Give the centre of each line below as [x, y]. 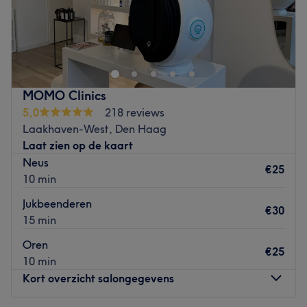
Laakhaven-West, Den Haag [95, 128]
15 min [39, 220]
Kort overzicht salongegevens [98, 278]
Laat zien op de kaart [78, 145]
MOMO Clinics [64, 95]
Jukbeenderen [57, 203]
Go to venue [153, 26]
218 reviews [135, 112]
